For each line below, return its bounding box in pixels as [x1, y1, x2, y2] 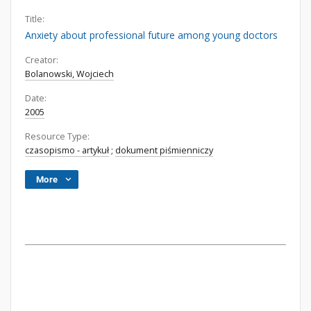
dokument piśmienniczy [115, 144, 213, 156]
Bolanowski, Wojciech [25, 68, 114, 80]
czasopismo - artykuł [25, 144, 109, 156]
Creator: [25, 54, 58, 66]
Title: [25, 13, 44, 25]
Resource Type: [25, 131, 90, 142]
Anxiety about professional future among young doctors [25, 28, 278, 42]
